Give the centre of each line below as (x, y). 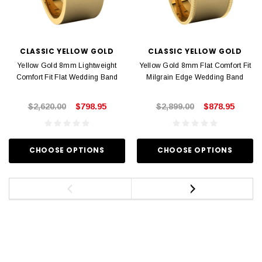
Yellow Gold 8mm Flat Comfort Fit (195, 66)
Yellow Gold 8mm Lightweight (67, 66)
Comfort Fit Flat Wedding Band (67, 77)
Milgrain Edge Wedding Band (195, 77)
